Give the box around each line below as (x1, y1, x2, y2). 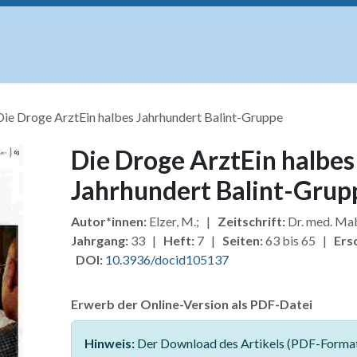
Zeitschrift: (217, 214, 285, 229)
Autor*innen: (70, 214, 147, 229)
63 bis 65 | (262, 233, 334, 248)
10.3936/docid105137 (104, 252, 229, 267)
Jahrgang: (70, 233, 128, 248)
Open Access (73, 56, 146, 71)
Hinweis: (84, 335, 135, 351)
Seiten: (222, 233, 263, 248)
